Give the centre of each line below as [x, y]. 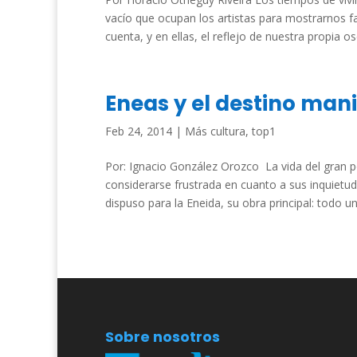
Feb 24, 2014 [139, 131]
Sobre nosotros [163, 336]
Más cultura [215, 131]
